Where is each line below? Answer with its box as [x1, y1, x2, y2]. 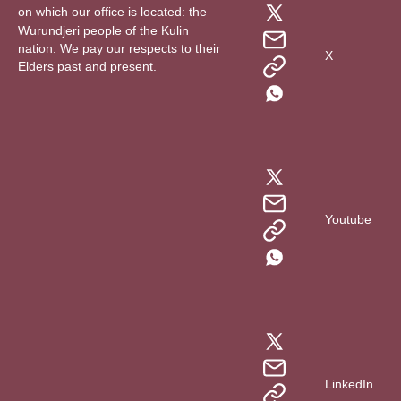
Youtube [325, 212, 372, 227]
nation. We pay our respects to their [18, 40, 220, 55]
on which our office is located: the [18, 4, 207, 20]
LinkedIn [325, 376, 374, 391]
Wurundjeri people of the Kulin [18, 22, 189, 38]
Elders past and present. [18, 59, 157, 74]
